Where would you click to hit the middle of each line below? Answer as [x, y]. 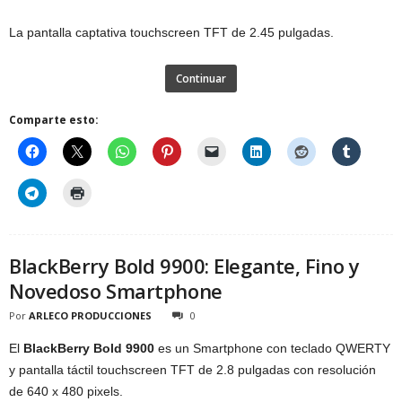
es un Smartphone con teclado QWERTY [272, 348]
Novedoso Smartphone [116, 290]
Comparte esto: [54, 119]
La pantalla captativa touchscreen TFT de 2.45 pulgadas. [171, 32]
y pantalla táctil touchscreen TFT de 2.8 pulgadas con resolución [192, 369]
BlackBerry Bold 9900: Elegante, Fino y [184, 265]
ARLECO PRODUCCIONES [90, 315]
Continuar [201, 78]
